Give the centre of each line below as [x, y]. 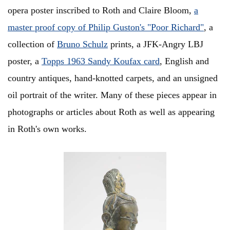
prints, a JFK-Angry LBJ [156, 44]
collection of [32, 44]
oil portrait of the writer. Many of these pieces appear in [112, 95]
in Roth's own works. [47, 129]
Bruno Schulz [82, 44]
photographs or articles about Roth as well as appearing [111, 112]
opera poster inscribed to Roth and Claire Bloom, [101, 11]
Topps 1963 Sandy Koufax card [101, 61]
